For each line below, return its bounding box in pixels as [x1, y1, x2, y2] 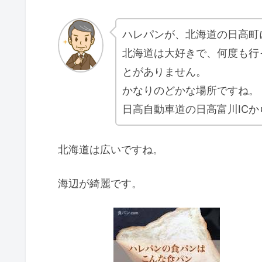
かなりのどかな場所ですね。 [122, 84, 259, 97]
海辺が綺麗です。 [58, 177, 142, 189]
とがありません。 [122, 65, 206, 78]
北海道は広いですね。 [58, 143, 163, 156]
